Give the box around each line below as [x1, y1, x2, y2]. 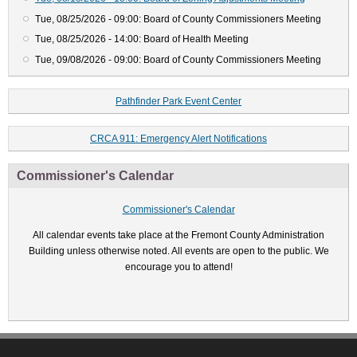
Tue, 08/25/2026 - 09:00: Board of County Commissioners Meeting [35, 13, 321, 25]
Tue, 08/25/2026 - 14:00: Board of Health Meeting [35, 33, 249, 45]
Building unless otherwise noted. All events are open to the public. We [28, 245, 329, 257]
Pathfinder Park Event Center [116, 95, 241, 107]
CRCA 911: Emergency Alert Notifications [90, 132, 267, 144]
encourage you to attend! [124, 261, 233, 273]
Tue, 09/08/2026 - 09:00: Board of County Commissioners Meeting [35, 53, 321, 65]
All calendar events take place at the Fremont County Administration [33, 229, 324, 241]
